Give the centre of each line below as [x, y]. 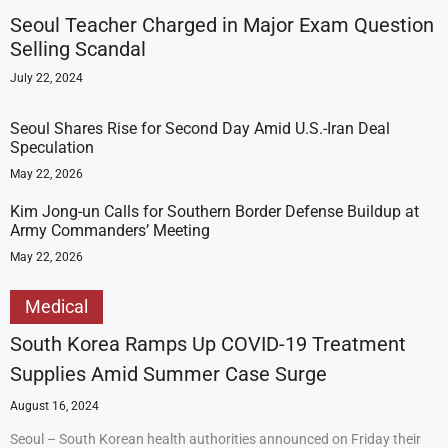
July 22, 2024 [46, 78]
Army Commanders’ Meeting [110, 230]
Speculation [52, 147]
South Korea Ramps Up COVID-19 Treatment [208, 344]
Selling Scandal [78, 49]
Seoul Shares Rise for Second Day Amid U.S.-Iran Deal [200, 128]
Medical [56, 306]
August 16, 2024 [54, 406]
